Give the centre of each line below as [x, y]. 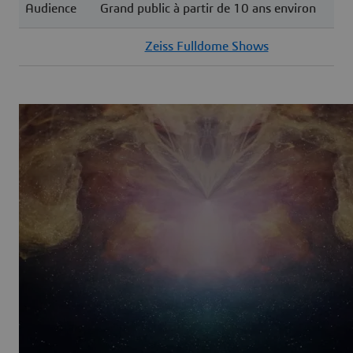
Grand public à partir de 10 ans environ [208, 8]
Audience [50, 8]
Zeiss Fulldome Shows [206, 46]
